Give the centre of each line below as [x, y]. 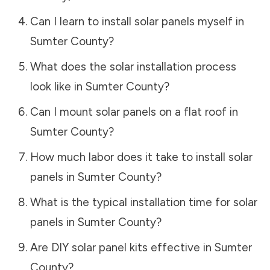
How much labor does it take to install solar [141, 157]
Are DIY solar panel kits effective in [122, 247]
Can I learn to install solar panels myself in [137, 21]
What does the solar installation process [133, 66]
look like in [58, 86]
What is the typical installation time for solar [143, 202]
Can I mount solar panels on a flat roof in [134, 111]
